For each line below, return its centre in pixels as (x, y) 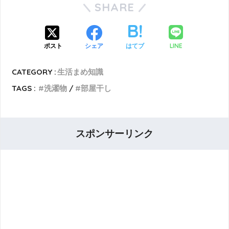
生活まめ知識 (81, 72)
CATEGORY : (34, 72)
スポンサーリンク (114, 134)
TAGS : (24, 88)
